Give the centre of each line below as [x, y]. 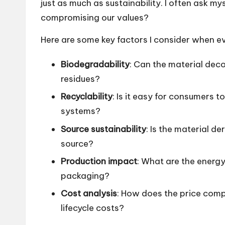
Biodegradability [95, 64]
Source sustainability [103, 129]
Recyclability [87, 97]
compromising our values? [95, 17]
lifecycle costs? [92, 208]
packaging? [85, 176]
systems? [81, 111]
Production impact [99, 161]
